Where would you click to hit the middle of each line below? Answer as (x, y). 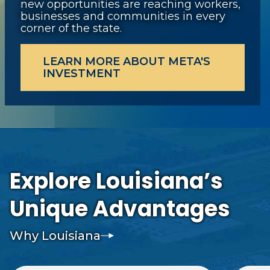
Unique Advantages (120, 209)
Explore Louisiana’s (116, 181)
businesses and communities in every (123, 16)
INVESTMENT (82, 74)
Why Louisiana (55, 236)
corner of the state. (71, 28)
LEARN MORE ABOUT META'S (127, 61)
